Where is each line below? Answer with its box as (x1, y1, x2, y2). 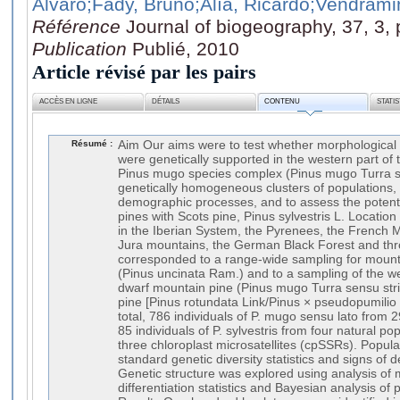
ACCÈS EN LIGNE (39, 97, 98, 106)
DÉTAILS (152, 97, 180, 106)
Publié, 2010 (132, 37, 239, 59)
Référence (32, 15, 126, 37)
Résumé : (71, 137, 112, 148)
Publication (32, 37, 132, 59)
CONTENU (264, 97, 301, 106)
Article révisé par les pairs (32, 60, 256, 83)
